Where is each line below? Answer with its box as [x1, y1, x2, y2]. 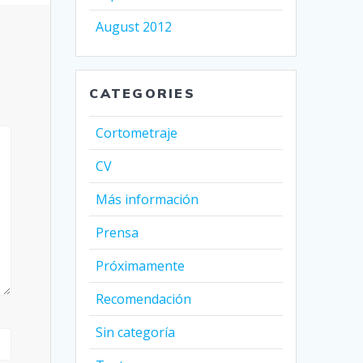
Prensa [96, 224, 139, 242]
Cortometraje [96, 124, 178, 143]
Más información [96, 190, 199, 209]
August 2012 [96, 18, 173, 36]
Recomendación [96, 290, 192, 309]
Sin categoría [96, 323, 176, 342]
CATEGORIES [89, 85, 195, 102]
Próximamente [96, 257, 186, 275]
